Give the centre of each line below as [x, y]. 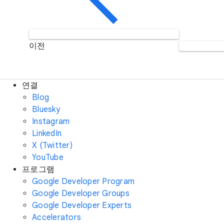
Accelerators [56, 217]
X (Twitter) [52, 145]
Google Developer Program [83, 181]
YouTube [48, 157]
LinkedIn [47, 133]
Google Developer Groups [81, 193]
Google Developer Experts [82, 205]
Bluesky [46, 109]
